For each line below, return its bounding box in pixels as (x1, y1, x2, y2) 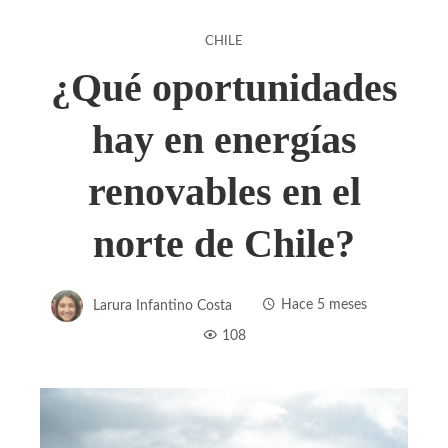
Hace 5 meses (281, 297, 367, 313)
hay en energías (91, 116, 357, 162)
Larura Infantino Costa (93, 297, 232, 313)
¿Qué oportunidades (50, 64, 398, 110)
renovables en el (87, 168, 361, 214)
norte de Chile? (93, 220, 355, 266)
